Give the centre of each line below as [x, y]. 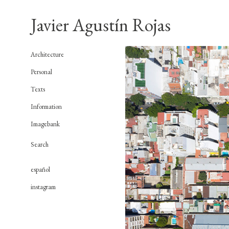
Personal [41, 72]
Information [46, 107]
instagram [43, 187]
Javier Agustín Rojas [101, 25]
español [40, 169]
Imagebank [45, 124]
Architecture [47, 54]
